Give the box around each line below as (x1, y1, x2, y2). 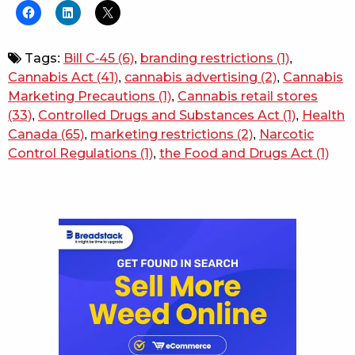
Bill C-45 (63, 51, 115, 65)
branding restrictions (140, 51, 273, 65)
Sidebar (8, 216, 70, 234)
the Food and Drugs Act (159, 146, 313, 160)
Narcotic (259, 127, 314, 141)
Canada (8, 127, 58, 141)
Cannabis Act (8, 70, 94, 84)
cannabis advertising (124, 70, 258, 84)
